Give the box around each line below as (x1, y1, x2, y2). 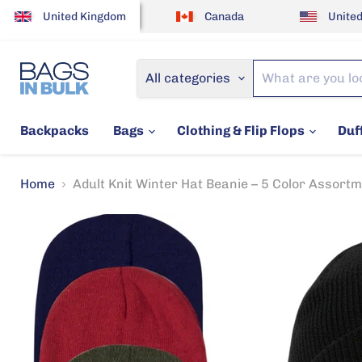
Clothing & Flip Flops (177, 123, 307, 138)
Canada (204, 9, 244, 23)
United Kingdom (43, 9, 126, 23)
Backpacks (20, 123, 89, 138)
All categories (145, 70, 230, 86)
